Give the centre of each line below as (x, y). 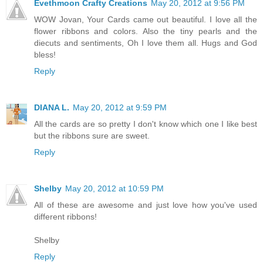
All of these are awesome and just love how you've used (146, 205)
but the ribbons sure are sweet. (92, 136)
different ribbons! (65, 217)
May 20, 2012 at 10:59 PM (114, 189)
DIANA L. (52, 108)
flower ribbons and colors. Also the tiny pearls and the (146, 31)
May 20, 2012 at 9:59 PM (120, 108)
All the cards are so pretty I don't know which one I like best (146, 124)
